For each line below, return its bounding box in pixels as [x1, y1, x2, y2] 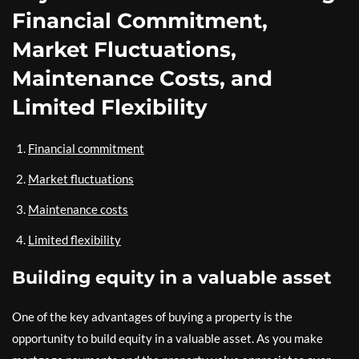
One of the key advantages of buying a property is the [12, 309, 292, 324]
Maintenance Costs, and [12, 66, 272, 91]
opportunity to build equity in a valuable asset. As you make [12, 331, 323, 345]
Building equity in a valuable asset [12, 267, 332, 288]
